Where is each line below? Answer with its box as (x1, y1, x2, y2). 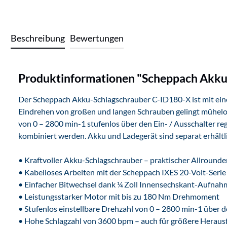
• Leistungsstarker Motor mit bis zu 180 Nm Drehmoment (18, 191, 219, 201)
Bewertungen (70, 32, 124, 44)
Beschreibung (11, 32, 65, 44)
